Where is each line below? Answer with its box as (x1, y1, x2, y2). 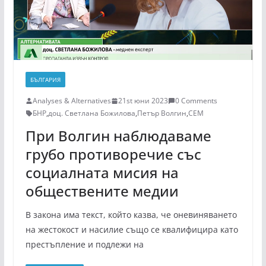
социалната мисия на (25, 163, 179, 183)
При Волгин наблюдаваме (25, 126, 211, 146)
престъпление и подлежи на (25, 239, 144, 251)
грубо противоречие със (25, 144, 201, 164)
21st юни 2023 (118, 96, 168, 106)
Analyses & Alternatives (32, 96, 111, 106)
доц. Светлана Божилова (47, 108, 135, 119)
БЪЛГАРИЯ (30, 75, 61, 84)
